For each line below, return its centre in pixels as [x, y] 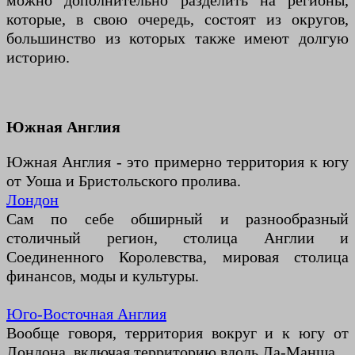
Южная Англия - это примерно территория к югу [177, 162]
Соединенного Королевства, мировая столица [177, 257]
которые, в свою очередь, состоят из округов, [177, 19]
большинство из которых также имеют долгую [177, 38]
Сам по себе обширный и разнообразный [177, 219]
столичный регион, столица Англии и [177, 238]
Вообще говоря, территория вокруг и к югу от [177, 333]
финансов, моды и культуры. [103, 276]
